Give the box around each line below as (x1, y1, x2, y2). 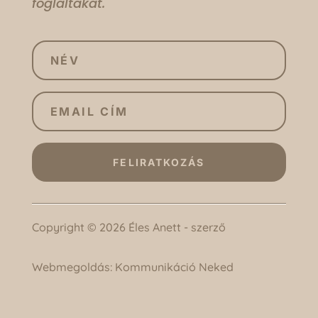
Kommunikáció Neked (114, 259, 234, 274)
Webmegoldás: (31, 259, 115, 274)
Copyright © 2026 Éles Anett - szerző (31, 219, 226, 234)
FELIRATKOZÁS (113, 155, 205, 168)
